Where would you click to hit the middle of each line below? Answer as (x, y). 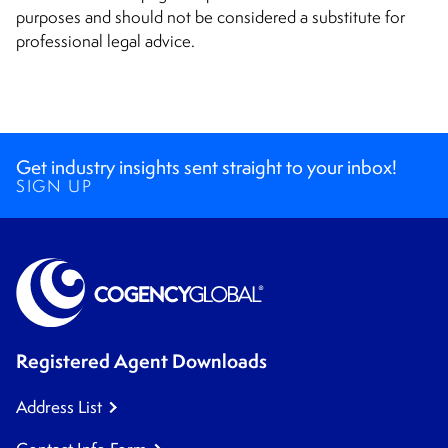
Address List (59, 407)
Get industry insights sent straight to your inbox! (206, 167)
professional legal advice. (105, 41)
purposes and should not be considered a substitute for (210, 17)
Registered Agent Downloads (141, 361)
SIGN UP (54, 186)
